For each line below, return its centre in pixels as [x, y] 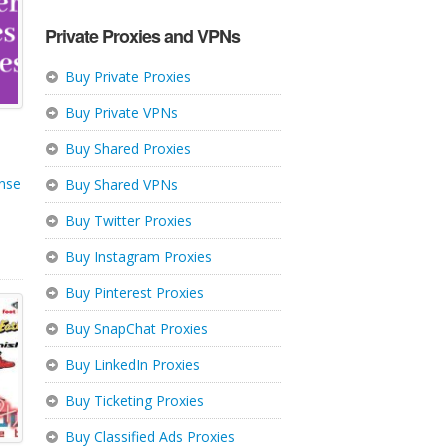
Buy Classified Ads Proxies [149, 436]
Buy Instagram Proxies [138, 256]
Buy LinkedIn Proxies [132, 364]
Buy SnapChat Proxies [136, 328]
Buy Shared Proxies [127, 148]
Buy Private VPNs [121, 112]
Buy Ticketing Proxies [134, 400]
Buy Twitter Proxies [128, 220]
